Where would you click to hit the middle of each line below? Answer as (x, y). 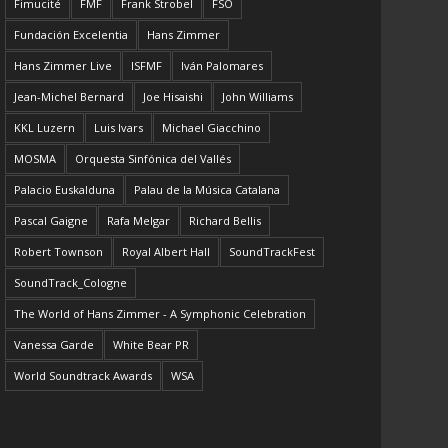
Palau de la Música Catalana (207, 190)
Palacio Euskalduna (65, 190)
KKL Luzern (45, 128)
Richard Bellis (225, 221)
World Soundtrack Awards (83, 376)
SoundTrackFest (272, 252)
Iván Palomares (222, 66)
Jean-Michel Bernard (69, 97)
